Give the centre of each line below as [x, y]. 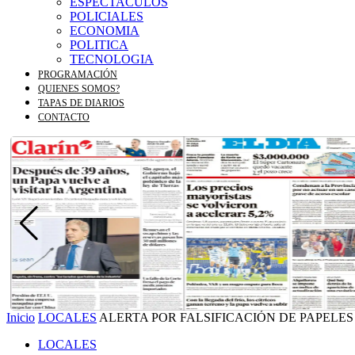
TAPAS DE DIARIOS [81, 103]
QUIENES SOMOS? [79, 89]
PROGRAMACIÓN [78, 74]
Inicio [21, 317]
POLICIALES [107, 16]
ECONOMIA [105, 31]
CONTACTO [64, 117]
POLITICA [99, 45]
